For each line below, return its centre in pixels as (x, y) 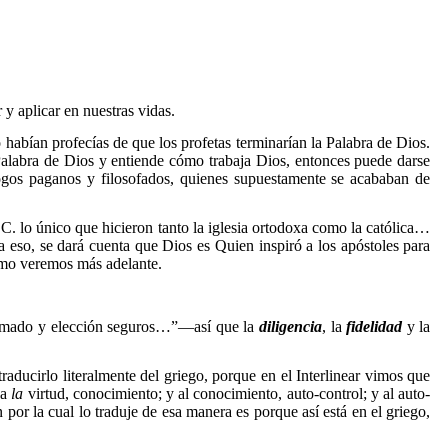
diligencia (290, 326)
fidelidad (374, 326)
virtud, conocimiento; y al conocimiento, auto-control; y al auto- (229, 393)
